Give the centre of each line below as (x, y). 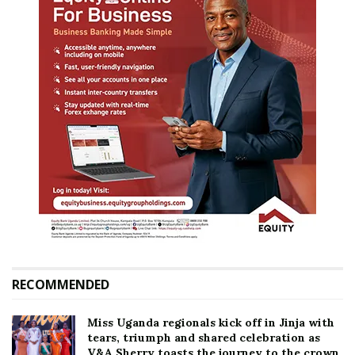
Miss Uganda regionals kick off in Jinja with (211, 322)
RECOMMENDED (61, 284)
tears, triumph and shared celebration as (204, 337)
